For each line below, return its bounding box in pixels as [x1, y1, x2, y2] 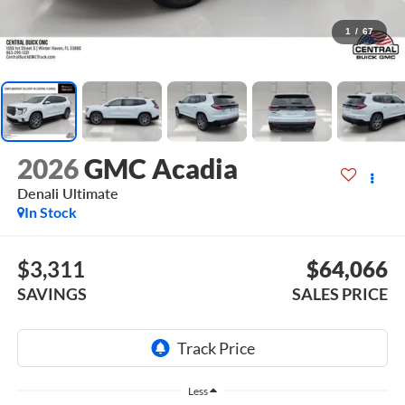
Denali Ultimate [16, 184, 118, 202]
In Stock [24, 203, 77, 221]
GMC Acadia [83, 152, 238, 185]
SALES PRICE [292, 283, 389, 304]
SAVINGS [16, 283, 87, 304]
